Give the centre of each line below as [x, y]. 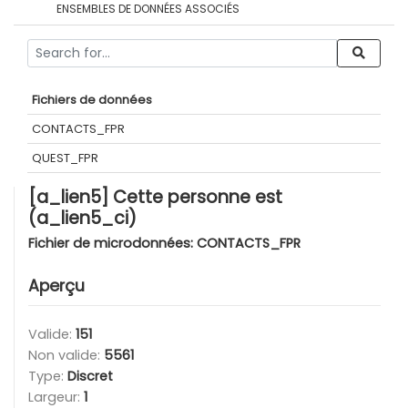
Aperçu [56, 286]
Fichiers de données [92, 100]
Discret [90, 376]
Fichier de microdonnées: [112, 243]
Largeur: [56, 397]
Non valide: [66, 355]
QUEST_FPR [65, 158]
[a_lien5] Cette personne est [155, 197]
